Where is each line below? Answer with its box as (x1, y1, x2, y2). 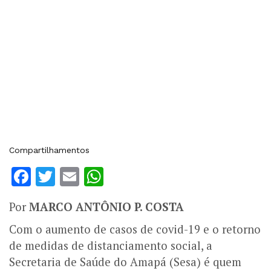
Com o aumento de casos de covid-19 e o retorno (9, 222, 261, 237)
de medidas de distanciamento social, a (9, 238, 212, 253)
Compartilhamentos (9, 145, 90, 155)
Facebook (31, 165, 120, 189)
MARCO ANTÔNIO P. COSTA (29, 200, 184, 215)
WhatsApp (103, 165, 200, 189)
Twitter (55, 165, 120, 189)
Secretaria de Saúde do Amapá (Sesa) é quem (9, 255, 241, 270)
